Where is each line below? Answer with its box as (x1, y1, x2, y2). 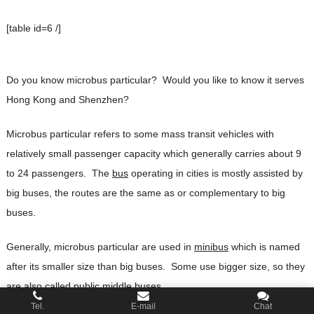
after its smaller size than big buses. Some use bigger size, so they (6, 260, 305, 272)
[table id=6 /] (6, 22, 61, 34)
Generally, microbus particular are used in (6, 240, 194, 252)
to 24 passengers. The (6, 167, 112, 179)
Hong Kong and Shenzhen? (6, 93, 129, 105)
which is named (228, 240, 300, 252)
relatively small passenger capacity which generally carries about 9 (6, 147, 301, 159)
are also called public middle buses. (6, 280, 164, 292)
